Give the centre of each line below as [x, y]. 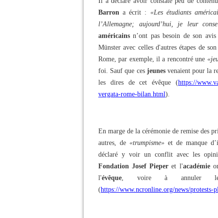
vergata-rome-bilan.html [132, 94]
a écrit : [135, 12]
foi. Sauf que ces [123, 71]
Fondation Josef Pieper [134, 166]
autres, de [114, 143]
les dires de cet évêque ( [138, 82]
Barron [109, 12]
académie [196, 166]
